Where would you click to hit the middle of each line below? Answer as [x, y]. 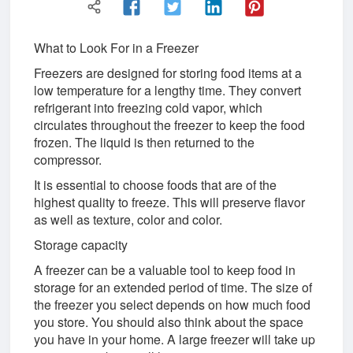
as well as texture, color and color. [128, 219]
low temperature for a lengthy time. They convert [168, 90]
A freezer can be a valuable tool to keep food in [165, 269]
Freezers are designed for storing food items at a [168, 72]
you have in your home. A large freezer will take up [175, 339]
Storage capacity [81, 244]
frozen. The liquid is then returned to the [145, 142]
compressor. [68, 159]
